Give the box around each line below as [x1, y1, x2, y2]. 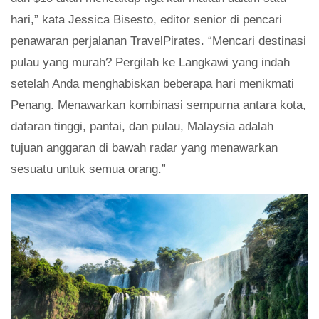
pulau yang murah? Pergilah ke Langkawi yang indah [11, 55, 290, 69]
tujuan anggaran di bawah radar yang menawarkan [11, 140, 278, 155]
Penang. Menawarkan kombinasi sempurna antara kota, [11, 98, 306, 112]
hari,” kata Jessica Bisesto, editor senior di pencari [11, 12, 282, 26]
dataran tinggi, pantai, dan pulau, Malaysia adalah [11, 119, 273, 133]
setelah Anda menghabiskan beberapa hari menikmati [11, 76, 294, 90]
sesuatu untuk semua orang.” [11, 162, 166, 176]
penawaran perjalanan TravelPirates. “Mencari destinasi [11, 33, 306, 48]
